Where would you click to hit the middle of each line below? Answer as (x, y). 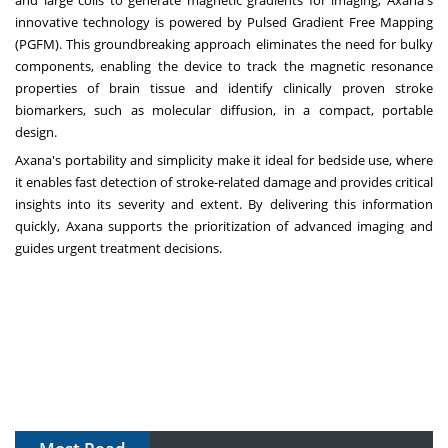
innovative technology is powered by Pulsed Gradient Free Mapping (224, 22)
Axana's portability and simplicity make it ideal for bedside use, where (224, 160)
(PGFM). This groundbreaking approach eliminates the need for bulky (224, 44)
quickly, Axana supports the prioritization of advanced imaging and (224, 226)
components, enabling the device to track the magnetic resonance (224, 66)
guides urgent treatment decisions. (118, 248)
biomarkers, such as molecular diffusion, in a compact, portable (224, 110)
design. (36, 132)
